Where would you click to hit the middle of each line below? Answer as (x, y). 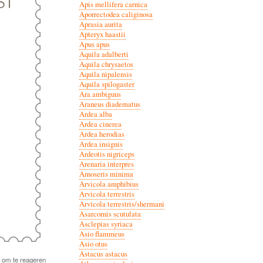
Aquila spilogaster (107, 84)
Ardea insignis (101, 144)
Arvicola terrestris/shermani (122, 204)
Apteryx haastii (102, 34)
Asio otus (93, 244)
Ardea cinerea (100, 124)
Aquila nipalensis (105, 74)
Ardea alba (95, 114)
